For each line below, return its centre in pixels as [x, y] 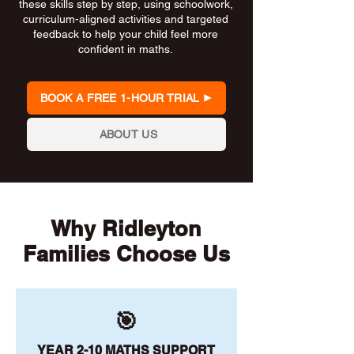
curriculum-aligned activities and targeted [126, 19]
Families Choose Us [126, 254]
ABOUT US [128, 134]
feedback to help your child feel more [126, 34]
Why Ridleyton [126, 228]
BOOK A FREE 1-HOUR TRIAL [120, 98]
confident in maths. [126, 49]
